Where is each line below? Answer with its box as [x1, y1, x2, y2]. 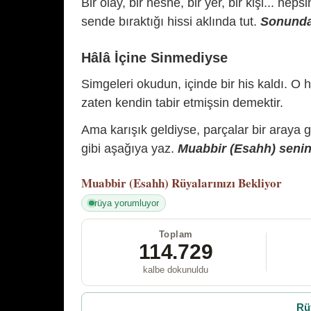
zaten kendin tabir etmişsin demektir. [81, 95, 283, 110]
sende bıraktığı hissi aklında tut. [81, 14, 260, 28]
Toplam [158, 228, 193, 239]
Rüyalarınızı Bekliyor [171, 174, 282, 192]
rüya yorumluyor [94, 197, 159, 208]
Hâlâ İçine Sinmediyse [81, 49, 228, 65]
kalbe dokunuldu [143, 264, 209, 275]
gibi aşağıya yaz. [81, 142, 178, 156]
